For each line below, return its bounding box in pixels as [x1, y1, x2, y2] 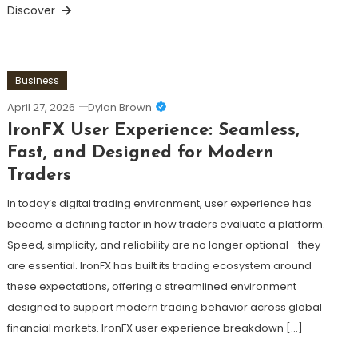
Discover [6, 2, 58, 18]
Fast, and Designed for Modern [6, 143, 274, 162]
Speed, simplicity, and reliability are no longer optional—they [6, 237, 320, 253]
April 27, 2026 [6, 99, 75, 115]
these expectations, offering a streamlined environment [6, 278, 296, 294]
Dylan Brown [87, 99, 152, 115]
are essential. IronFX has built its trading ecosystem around [6, 257, 312, 273]
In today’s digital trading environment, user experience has [6, 195, 312, 211]
